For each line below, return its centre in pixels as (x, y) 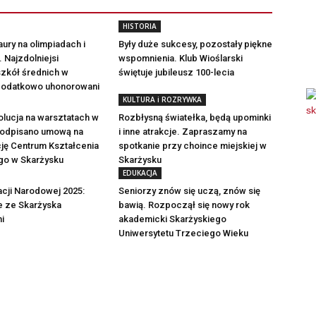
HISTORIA (140, 26)
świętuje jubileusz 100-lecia (176, 72)
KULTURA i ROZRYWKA (162, 99)
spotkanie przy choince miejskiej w (193, 145)
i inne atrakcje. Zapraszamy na (183, 131)
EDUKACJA (140, 172)
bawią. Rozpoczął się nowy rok (184, 205)
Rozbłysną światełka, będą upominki (195, 117)
